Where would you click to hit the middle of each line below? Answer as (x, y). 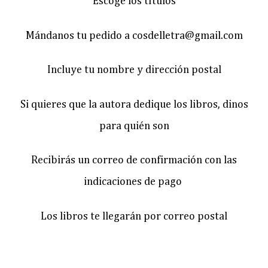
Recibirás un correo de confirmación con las (134, 161)
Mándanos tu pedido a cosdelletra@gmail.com (134, 36)
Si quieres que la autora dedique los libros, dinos (134, 104)
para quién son (134, 126)
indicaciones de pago (134, 182)
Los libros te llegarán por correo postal (134, 216)
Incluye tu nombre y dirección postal (134, 70)
